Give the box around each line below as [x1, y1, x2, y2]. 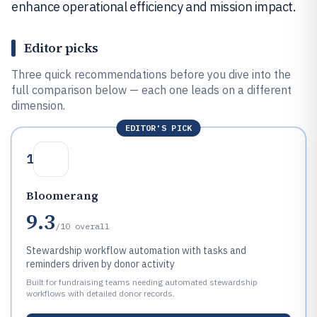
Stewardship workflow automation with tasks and [26, 244, 246, 257]
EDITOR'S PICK [125, 122, 192, 133]
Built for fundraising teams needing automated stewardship [26, 277, 258, 287]
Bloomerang [26, 188, 98, 203]
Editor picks [24, 39, 98, 57]
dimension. [11, 98, 65, 113]
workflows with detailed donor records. [26, 288, 175, 299]
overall [75, 221, 110, 231]
